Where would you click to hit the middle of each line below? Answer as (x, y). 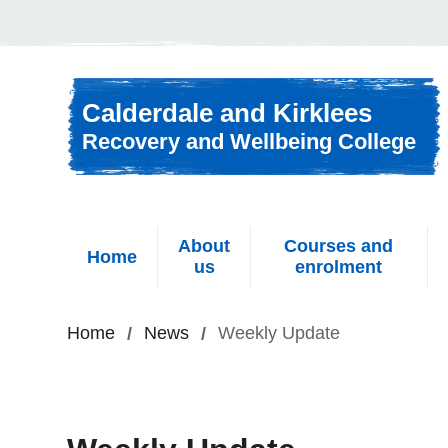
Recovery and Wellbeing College (249, 141)
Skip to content (90, 27)
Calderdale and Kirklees (227, 112)
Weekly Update (279, 333)
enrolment (339, 267)
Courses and (339, 246)
